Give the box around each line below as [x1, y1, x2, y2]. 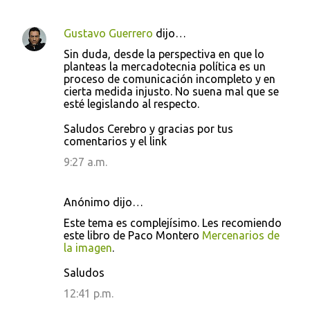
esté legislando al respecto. [64, 98, 199, 110]
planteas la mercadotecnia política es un [64, 60, 266, 73]
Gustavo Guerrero [64, 27, 153, 39]
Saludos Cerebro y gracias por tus [64, 122, 233, 135]
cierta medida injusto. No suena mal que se [64, 85, 279, 98]
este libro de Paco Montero [64, 229, 202, 241]
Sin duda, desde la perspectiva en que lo [64, 48, 264, 60]
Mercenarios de [202, 229, 280, 241]
